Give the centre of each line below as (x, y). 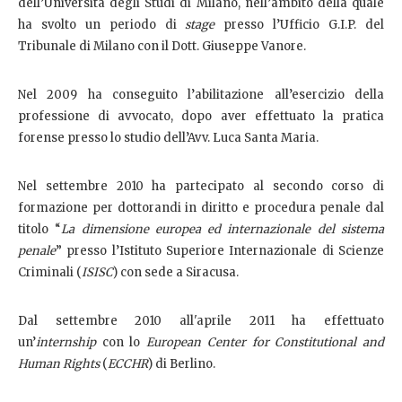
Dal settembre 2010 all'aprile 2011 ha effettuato (201, 320)
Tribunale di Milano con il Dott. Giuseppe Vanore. (162, 46)
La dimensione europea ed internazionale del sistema (223, 229)
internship (69, 342)
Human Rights (59, 363)
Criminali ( (50, 272)
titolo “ (40, 229)
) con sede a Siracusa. (176, 272)
